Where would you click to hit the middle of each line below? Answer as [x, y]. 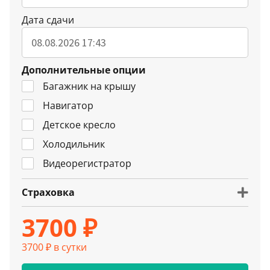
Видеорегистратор [87, 163]
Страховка [48, 192]
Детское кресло [79, 124]
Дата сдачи [48, 20]
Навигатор [68, 105]
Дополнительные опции [84, 70]
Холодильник [74, 144]
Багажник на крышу [89, 86]
